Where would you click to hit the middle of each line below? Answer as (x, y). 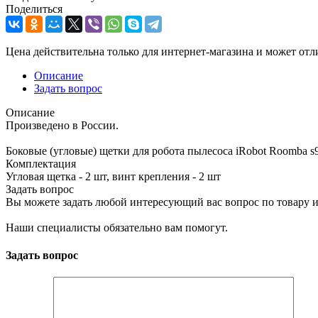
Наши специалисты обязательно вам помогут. (117, 227)
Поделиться (34, 9)
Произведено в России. (62, 125)
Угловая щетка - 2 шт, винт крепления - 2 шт (113, 176)
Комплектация (41, 163)
